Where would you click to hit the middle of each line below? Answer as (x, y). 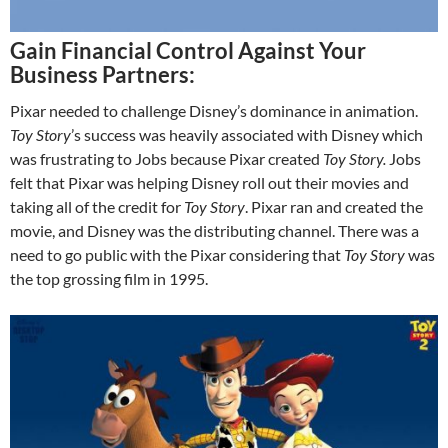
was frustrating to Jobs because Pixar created (166, 158)
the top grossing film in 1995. (109, 278)
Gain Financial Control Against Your (188, 50)
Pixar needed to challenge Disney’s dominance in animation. (214, 110)
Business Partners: (102, 74)
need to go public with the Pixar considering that (177, 254)
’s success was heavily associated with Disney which (247, 134)
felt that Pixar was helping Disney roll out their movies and (209, 182)
